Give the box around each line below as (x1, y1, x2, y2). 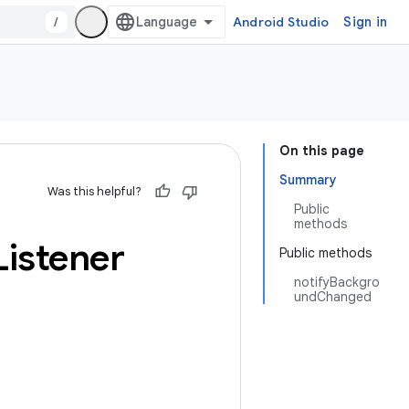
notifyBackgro (294, 274, 380, 290)
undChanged (294, 288, 372, 305)
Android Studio (232, 14, 330, 30)
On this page (279, 142, 364, 159)
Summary (279, 172, 337, 188)
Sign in (343, 14, 387, 30)
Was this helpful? (47, 184, 142, 199)
